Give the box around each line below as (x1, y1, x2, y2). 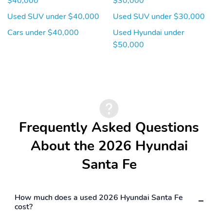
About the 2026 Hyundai (30, 136, 188, 155)
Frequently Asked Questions (19, 118, 199, 137)
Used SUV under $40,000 (7, 11, 99, 22)
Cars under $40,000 (7, 27, 79, 38)
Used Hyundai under (113, 27, 184, 38)
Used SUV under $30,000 (113, 11, 205, 22)
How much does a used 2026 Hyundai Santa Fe (15, 192, 183, 203)
